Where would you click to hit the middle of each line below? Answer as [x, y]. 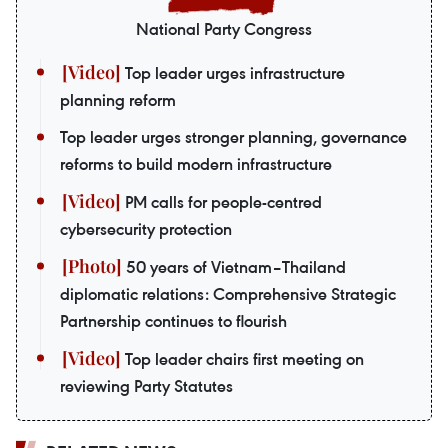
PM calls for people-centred [221, 202]
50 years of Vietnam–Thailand [234, 267]
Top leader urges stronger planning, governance [233, 137]
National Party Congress [224, 29]
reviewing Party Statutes [146, 386]
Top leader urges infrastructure [233, 73]
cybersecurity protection [146, 229]
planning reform [118, 100]
